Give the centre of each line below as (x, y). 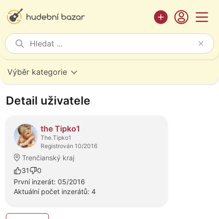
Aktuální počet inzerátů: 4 (55, 191)
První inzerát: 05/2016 (49, 182)
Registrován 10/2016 (69, 146)
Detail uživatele (48, 101)
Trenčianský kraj (48, 158)
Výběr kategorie (37, 72)
